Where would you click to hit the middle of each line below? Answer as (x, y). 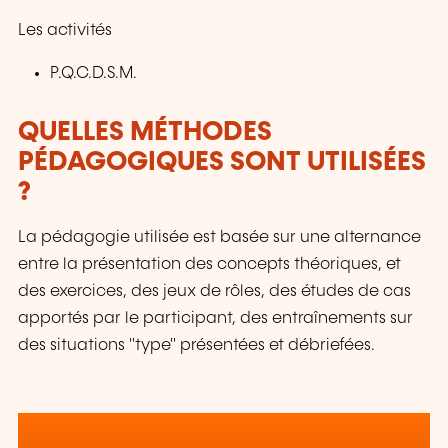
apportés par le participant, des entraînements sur (215, 318)
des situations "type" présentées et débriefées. (196, 345)
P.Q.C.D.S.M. (94, 74)
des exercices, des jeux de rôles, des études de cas (214, 291)
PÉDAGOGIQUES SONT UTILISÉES (222, 163)
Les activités (65, 31)
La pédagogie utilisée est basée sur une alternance (219, 237)
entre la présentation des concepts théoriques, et (209, 264)
